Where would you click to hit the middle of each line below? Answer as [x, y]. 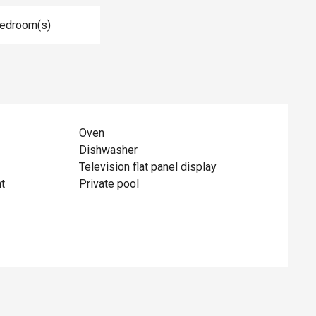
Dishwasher [109, 150]
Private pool [109, 183]
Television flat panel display [148, 166]
